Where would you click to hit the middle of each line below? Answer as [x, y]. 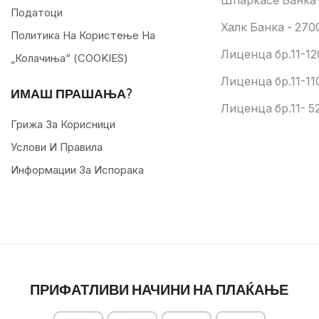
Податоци [37, 13]
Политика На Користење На [83, 36]
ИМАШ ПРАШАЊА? [72, 94]
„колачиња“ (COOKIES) [69, 58]
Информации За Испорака [77, 170]
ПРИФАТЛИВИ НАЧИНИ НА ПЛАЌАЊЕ [159, 289]
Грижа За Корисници [63, 125]
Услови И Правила [57, 147]
